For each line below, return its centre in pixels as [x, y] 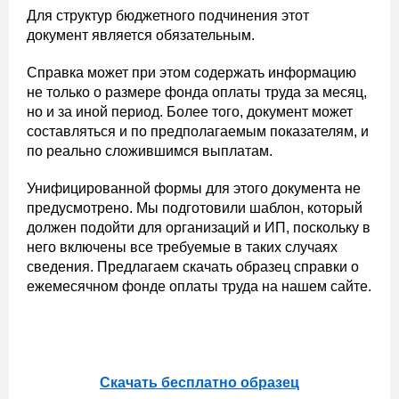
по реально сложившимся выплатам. [150, 151]
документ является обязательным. [141, 35]
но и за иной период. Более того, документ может [190, 112]
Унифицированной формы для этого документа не [194, 188]
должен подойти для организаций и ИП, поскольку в [199, 228]
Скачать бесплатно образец [199, 383]
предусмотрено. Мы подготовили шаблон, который [195, 208]
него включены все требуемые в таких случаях [182, 247]
